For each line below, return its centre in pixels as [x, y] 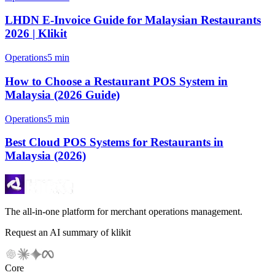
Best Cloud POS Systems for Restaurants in [114, 142]
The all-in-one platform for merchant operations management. [124, 211]
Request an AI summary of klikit [68, 232]
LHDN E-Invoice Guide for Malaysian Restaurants [133, 20]
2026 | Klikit [36, 34]
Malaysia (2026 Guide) [62, 95]
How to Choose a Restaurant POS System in [116, 81]
